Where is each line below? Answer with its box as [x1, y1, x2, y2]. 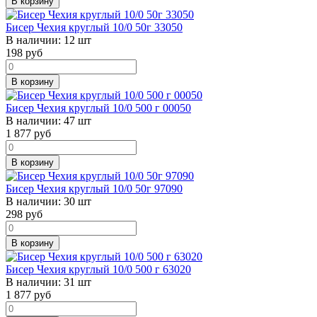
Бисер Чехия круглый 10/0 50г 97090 [6, 182, 183, 195]
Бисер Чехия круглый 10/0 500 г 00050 [6, 101, 191, 114]
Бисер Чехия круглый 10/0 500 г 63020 [6, 263, 191, 275]
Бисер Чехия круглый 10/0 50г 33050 [6, 21, 183, 33]
